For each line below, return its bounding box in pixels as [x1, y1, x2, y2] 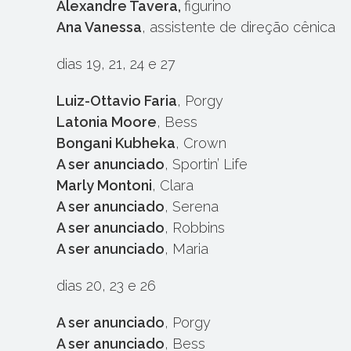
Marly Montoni [56, 177, 152, 194]
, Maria [165, 241, 208, 257]
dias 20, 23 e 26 [56, 277, 156, 294]
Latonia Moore [56, 114, 157, 130]
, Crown [175, 135, 226, 151]
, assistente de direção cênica [142, 19, 335, 35]
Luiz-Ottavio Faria [56, 92, 177, 109]
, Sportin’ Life [165, 156, 248, 172]
